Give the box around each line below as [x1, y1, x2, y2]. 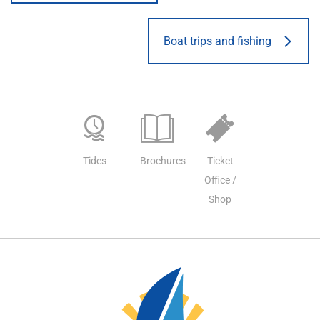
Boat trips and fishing [164, 34, 271, 48]
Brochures [140, 154, 186, 166]
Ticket [206, 154, 234, 166]
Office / [204, 174, 236, 186]
